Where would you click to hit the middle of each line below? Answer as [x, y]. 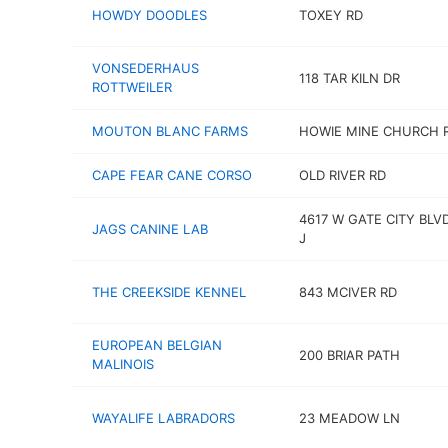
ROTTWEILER [132, 87]
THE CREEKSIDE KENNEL [169, 291]
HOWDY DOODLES [149, 14]
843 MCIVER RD [347, 291]
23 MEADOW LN [349, 417]
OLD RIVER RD [342, 175]
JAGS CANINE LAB [150, 228]
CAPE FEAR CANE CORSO [172, 175]
